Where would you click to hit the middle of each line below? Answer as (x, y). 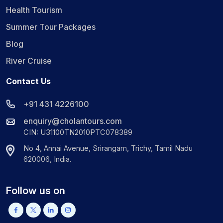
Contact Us (28, 81)
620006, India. (48, 159)
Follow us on (36, 190)
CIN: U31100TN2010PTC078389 (78, 132)
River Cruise (29, 60)
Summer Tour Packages (51, 27)
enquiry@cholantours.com (73, 121)
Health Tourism (34, 10)
